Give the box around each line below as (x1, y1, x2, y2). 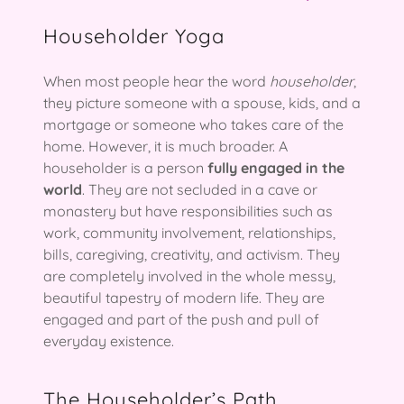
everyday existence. (43, 331, 174, 350)
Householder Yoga (43, 23, 225, 49)
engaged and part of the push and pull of (43, 309, 319, 328)
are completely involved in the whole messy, (43, 266, 335, 285)
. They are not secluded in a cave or (82, 179, 317, 198)
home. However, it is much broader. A (43, 136, 288, 155)
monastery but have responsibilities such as (43, 201, 333, 220)
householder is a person (43, 158, 207, 177)
